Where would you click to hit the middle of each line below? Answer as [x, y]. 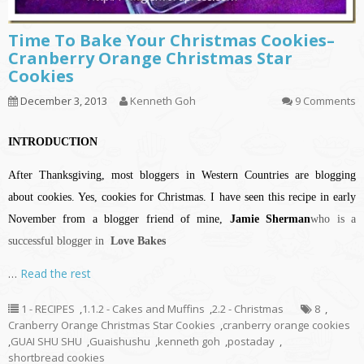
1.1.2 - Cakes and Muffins [143, 308]
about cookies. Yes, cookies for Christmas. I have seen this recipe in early [182, 197]
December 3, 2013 [63, 100]
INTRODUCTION [53, 141]
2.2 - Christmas [248, 308]
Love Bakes [138, 240]
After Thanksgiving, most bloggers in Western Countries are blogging [182, 175]
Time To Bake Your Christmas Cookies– [171, 40]
